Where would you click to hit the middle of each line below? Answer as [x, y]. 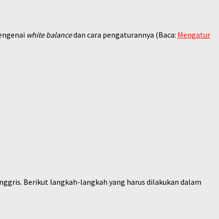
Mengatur [194, 34]
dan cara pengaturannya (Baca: [125, 34]
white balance [49, 34]
